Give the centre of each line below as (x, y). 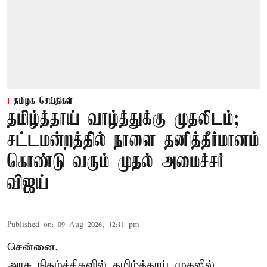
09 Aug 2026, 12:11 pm (99, 225)
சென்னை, (33, 247)
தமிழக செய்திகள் (43, 101)
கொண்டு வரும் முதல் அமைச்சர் (116, 162)
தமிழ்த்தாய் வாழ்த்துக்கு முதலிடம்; (123, 119)
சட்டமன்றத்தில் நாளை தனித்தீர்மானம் (133, 141)
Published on (30, 225)
